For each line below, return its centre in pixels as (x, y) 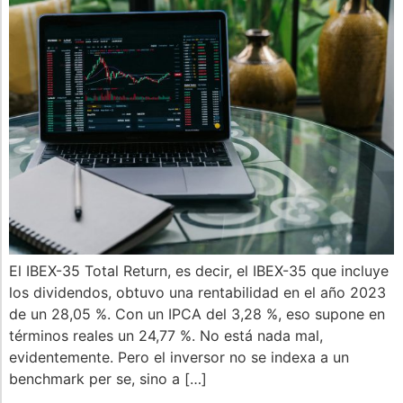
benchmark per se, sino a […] (108, 379)
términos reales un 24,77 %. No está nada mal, (166, 336)
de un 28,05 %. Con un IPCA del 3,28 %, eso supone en (197, 314)
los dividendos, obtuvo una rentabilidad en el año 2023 (197, 293)
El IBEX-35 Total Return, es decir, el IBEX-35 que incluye (199, 271)
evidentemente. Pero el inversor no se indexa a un (179, 358)
